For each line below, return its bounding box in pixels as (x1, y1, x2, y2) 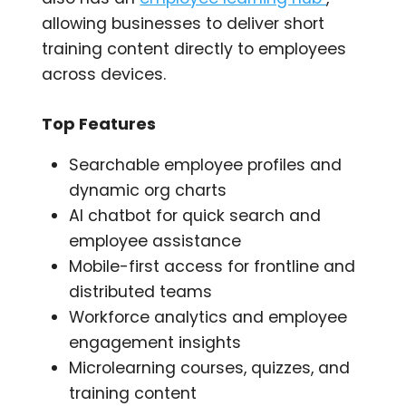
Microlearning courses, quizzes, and (69, 357, 351, 380)
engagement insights (69, 332, 242, 354)
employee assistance (69, 230, 242, 253)
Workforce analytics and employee (69, 306, 348, 329)
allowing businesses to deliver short (42, 13, 325, 35)
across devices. (42, 63, 167, 86)
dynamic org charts (69, 179, 227, 202)
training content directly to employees (42, 38, 347, 61)
